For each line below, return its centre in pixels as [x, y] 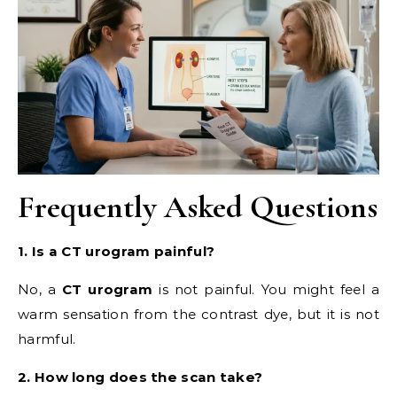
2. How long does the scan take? [140, 378]
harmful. [47, 339]
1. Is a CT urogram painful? [117, 252]
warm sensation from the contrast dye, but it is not [198, 315]
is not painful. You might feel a [266, 290]
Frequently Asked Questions [198, 207]
